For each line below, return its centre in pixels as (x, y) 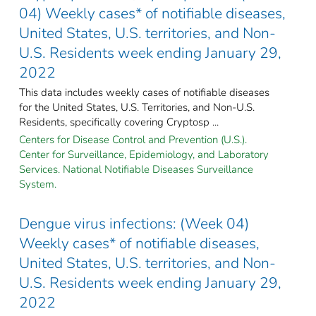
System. (38, 184)
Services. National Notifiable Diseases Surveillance (136, 169)
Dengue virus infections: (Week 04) (134, 223)
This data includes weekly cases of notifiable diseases (144, 92)
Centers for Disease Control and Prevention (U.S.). (133, 139)
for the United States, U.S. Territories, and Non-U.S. (137, 107)
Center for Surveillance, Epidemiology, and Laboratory (144, 154)
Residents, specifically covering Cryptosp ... (119, 122)
